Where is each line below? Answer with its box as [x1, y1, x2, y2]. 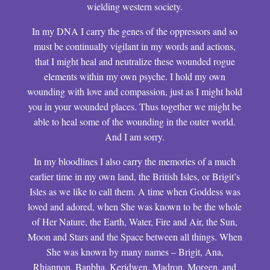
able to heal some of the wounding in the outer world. [34, 115, 236, 128]
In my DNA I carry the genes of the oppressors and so [32, 25, 238, 37]
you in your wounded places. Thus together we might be [28, 100, 242, 113]
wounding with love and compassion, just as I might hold [27, 85, 243, 98]
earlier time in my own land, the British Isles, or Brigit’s [30, 170, 240, 183]
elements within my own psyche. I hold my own [44, 70, 226, 83]
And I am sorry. [105, 130, 165, 143]
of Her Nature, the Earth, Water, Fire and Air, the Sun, [32, 215, 238, 228]
